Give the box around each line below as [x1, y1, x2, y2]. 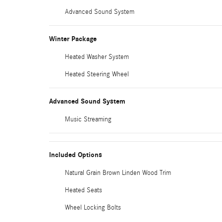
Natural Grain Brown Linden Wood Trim [65, 169, 171, 177]
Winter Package [49, 35, 97, 43]
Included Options [49, 151, 102, 159]
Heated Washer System [65, 53, 129, 61]
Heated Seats [65, 186, 102, 194]
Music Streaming [65, 115, 111, 123]
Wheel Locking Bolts [65, 204, 121, 212]
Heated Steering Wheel [65, 70, 129, 78]
